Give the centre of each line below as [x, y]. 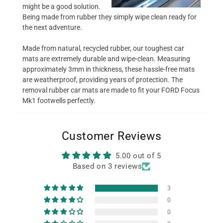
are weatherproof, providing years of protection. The [103, 79]
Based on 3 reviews [107, 166]
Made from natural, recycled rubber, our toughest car [103, 48]
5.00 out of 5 [138, 156]
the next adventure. [52, 27]
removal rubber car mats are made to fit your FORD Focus [111, 90]
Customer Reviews [111, 136]
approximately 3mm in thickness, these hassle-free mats [109, 69]
